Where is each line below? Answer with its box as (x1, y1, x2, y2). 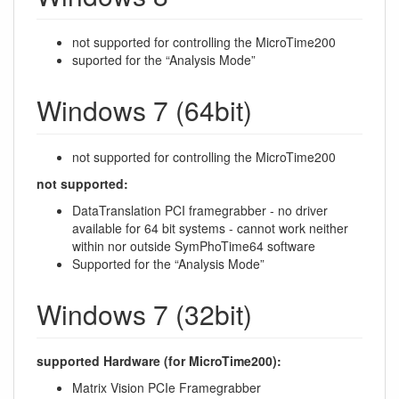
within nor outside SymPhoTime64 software (72, 236, 315, 255)
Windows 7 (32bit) (37, 294, 252, 333)
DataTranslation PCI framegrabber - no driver (72, 200, 328, 219)
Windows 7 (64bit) (37, 90, 252, 129)
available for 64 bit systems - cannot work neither (72, 218, 348, 237)
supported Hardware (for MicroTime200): (37, 351, 281, 370)
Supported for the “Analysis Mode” (72, 254, 265, 273)
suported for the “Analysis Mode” (72, 50, 256, 69)
